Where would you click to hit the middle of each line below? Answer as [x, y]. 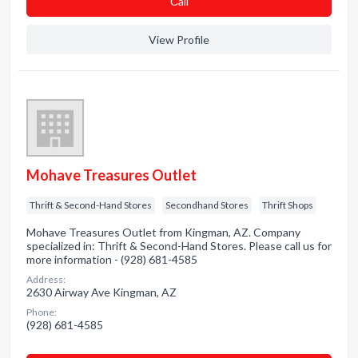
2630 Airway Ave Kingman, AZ [101, 292]
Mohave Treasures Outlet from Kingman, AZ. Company [163, 232]
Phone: [42, 312]
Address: [46, 279]
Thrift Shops [288, 205]
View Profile [179, 40]
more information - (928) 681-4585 [112, 259]
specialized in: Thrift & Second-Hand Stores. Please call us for [179, 246]
